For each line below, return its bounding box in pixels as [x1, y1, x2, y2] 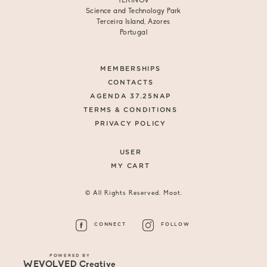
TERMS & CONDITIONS [83, 107, 178, 114]
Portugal [119, 29, 148, 37]
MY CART [111, 163, 150, 170]
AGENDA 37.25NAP [89, 93, 172, 100]
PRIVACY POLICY [95, 120, 166, 128]
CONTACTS [107, 79, 154, 86]
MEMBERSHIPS [100, 66, 161, 73]
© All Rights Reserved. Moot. [85, 190, 182, 197]
